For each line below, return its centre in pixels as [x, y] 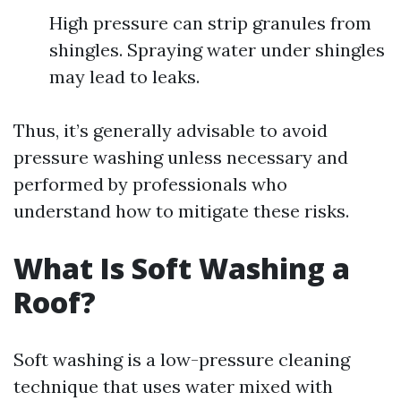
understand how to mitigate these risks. [181, 211]
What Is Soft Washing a [182, 268]
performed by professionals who [150, 184]
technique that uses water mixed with [173, 386]
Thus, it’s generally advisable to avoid [171, 130]
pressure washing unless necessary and [181, 157]
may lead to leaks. [124, 77]
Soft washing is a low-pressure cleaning [182, 359]
